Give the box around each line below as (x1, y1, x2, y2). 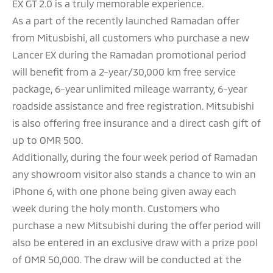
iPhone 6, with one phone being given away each (12, 185, 236, 197)
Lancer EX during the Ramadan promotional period (12, 49, 246, 61)
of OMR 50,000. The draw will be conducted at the (12, 253, 241, 266)
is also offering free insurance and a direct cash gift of (12, 117, 261, 129)
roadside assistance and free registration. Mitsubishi (12, 100, 254, 112)
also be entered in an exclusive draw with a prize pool (12, 236, 258, 249)
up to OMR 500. (12, 134, 83, 146)
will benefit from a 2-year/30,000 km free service (12, 66, 236, 78)
